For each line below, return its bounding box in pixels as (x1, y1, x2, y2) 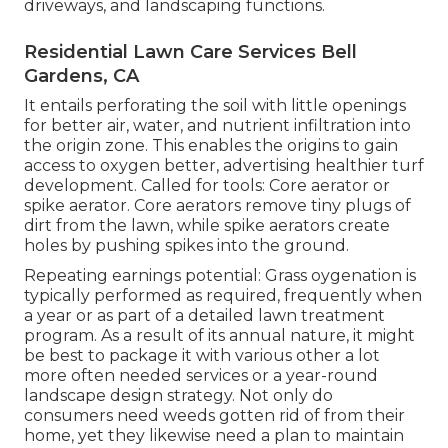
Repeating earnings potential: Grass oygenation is (24, 265, 416, 285)
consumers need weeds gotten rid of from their (24, 405, 405, 425)
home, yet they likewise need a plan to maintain (24, 425, 404, 445)
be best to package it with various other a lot (24, 345, 380, 365)
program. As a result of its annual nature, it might (24, 325, 415, 345)
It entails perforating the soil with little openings (24, 95, 406, 115)
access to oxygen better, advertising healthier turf (24, 155, 424, 175)
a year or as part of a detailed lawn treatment (24, 305, 385, 325)
